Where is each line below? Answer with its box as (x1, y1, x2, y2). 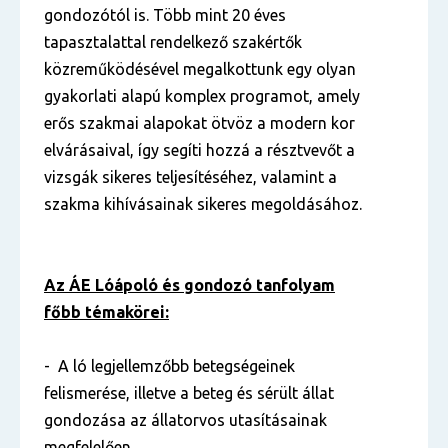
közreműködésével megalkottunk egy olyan (44, 60, 356, 78)
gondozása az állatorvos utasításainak (44, 411, 327, 429)
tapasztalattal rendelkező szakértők (44, 33, 302, 51)
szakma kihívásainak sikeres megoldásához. (44, 195, 362, 213)
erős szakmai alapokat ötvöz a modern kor (44, 114, 355, 132)
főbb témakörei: (44, 303, 169, 321)
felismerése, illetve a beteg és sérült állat (44, 384, 334, 402)
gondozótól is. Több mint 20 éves (44, 6, 286, 24)
